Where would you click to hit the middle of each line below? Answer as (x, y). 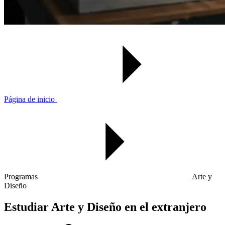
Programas (22, 177)
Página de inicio (30, 99)
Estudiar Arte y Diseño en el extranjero (105, 207)
